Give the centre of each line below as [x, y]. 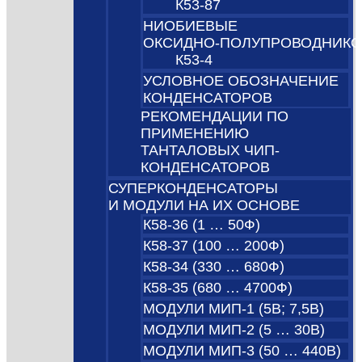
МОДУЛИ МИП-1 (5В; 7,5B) [234, 309]
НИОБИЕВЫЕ [191, 26]
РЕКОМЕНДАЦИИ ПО [215, 117]
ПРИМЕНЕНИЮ [195, 134]
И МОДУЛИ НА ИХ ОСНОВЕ [204, 206]
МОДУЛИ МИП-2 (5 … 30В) [234, 330]
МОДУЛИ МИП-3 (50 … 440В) [242, 351]
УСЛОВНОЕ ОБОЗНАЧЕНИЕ [241, 81]
